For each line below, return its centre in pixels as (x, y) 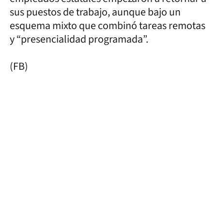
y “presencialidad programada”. (87, 39)
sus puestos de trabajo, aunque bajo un (95, 12)
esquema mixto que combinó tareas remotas (108, 26)
